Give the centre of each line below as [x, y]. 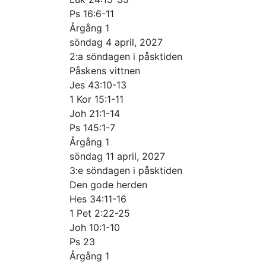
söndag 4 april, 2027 [116, 42]
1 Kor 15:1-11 [96, 99]
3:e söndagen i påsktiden [126, 170]
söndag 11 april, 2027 [117, 156]
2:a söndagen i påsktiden [126, 56]
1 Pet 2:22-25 [100, 213]
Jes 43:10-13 [98, 85]
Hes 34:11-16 [98, 199]
